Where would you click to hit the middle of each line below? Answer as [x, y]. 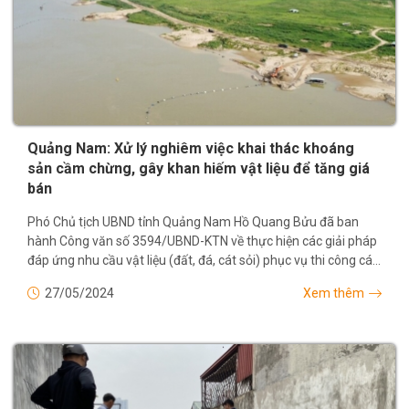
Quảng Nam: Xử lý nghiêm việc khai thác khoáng [191, 148]
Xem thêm [334, 293]
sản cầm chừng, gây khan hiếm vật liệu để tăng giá [199, 168]
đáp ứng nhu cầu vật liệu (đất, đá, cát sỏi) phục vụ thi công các [203, 260]
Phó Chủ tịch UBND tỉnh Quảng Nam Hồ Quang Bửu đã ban [193, 221]
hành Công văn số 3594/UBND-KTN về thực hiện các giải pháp [202, 241]
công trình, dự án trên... [93, 279]
